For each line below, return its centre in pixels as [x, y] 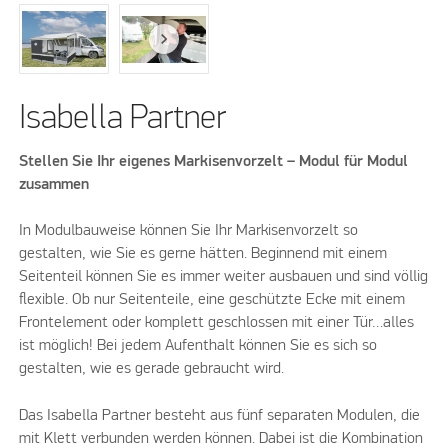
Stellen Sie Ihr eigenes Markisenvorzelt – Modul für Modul [214, 161]
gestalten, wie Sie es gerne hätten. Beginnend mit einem [203, 254]
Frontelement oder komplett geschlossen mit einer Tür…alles [217, 323]
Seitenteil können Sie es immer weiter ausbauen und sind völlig [224, 277]
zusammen [54, 184]
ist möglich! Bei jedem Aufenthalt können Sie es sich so [198, 346]
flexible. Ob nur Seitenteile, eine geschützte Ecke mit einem [212, 300]
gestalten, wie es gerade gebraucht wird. [152, 369]
